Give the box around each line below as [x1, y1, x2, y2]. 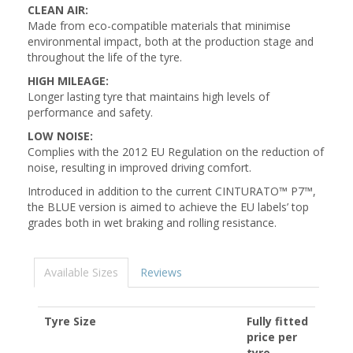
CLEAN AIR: [28, 2, 88, 17]
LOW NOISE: [28, 128, 93, 143]
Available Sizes [44, 265, 118, 280]
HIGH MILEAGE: [28, 73, 109, 88]
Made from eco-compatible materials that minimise [28, 18, 291, 33]
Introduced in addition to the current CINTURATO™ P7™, [28, 184, 316, 199]
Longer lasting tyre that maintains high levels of [28, 89, 269, 104]
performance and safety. [28, 105, 153, 120]
